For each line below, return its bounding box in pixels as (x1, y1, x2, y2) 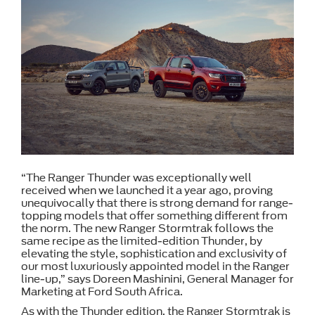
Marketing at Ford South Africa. (21, 285, 183, 299)
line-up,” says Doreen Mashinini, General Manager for (21, 273, 294, 286)
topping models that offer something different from (21, 210, 288, 223)
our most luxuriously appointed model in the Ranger (21, 260, 290, 274)
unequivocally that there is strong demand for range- (21, 197, 293, 210)
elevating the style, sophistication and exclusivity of (21, 247, 287, 261)
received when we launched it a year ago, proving (21, 184, 273, 198)
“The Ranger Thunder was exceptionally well (21, 172, 252, 185)
